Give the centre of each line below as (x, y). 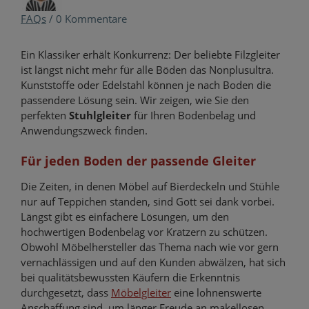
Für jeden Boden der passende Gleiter (138, 160)
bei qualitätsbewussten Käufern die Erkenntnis (130, 277)
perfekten (45, 116)
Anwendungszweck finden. (84, 131)
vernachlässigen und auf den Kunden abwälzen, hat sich (153, 262)
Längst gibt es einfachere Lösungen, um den (125, 216)
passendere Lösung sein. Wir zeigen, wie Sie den (135, 100)
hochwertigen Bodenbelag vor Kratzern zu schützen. (144, 231)
